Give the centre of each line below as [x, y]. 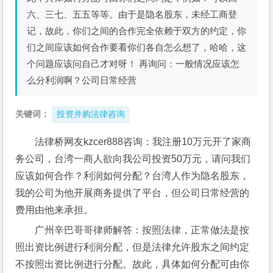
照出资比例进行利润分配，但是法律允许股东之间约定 [133, 247]
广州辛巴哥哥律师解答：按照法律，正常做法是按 [142, 230]
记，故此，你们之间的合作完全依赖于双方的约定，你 [137, 31]
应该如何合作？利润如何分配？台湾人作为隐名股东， [133, 176]
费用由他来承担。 [55, 210]
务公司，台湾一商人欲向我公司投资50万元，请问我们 [133, 159]
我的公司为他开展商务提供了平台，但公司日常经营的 [133, 193]
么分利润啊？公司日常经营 [82, 80]
